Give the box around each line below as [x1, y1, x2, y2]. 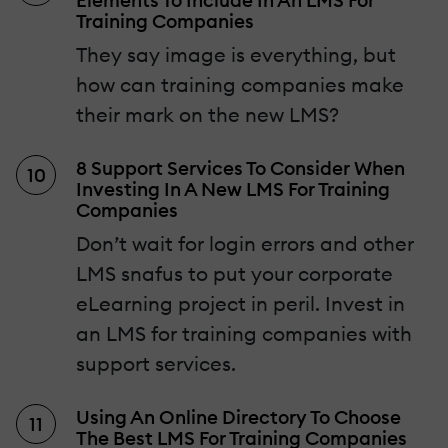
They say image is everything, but [76, 42, 396, 68]
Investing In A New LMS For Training [76, 177, 390, 202]
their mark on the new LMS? [76, 102, 339, 128]
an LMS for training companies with [76, 321, 412, 347]
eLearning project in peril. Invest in [76, 291, 405, 317]
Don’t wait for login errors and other [76, 231, 414, 257]
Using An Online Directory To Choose [76, 405, 401, 430]
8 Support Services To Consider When [76, 156, 405, 181]
